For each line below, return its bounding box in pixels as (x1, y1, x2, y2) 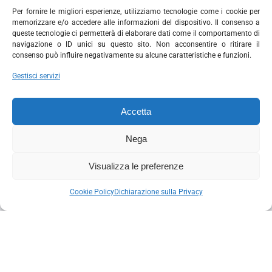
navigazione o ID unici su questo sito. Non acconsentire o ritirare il (12, 40, 260, 49)
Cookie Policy (69, 188, 114, 196)
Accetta (121, 106, 151, 117)
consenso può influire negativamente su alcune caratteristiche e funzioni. (12, 51, 251, 59)
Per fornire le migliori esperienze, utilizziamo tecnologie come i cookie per (12, 7, 260, 16)
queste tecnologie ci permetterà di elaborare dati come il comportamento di (12, 29, 260, 38)
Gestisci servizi (12, 72, 60, 80)
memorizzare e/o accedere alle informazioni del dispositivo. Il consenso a (12, 18, 260, 27)
